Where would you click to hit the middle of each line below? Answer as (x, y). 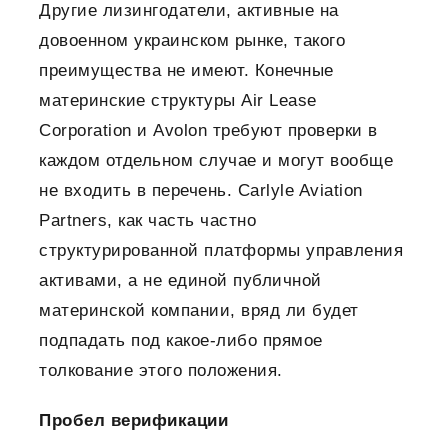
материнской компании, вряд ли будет (199, 311)
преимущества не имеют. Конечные (186, 71)
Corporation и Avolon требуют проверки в (208, 131)
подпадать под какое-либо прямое (181, 341)
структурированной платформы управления (221, 251)
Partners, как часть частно (147, 221)
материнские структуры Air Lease (178, 101)
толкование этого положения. (161, 371)
